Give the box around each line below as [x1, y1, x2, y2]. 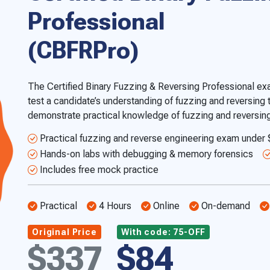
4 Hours [99, 199, 131, 212]
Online [153, 199, 180, 212]
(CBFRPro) [28, 36, 139, 64]
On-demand [201, 199, 250, 212]
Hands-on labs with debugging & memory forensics [40, 148, 253, 160]
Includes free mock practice [40, 163, 159, 175]
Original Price [32, 227, 97, 237]
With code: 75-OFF [121, 227, 206, 237]
